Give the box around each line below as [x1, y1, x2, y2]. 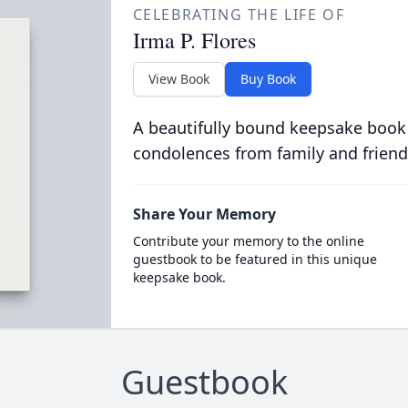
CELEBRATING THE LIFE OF [132, 5, 345, 25]
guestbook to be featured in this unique [132, 250, 377, 268]
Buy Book [240, 70, 296, 87]
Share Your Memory [132, 204, 276, 224]
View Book [148, 70, 209, 87]
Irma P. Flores [132, 25, 256, 55]
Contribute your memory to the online [132, 232, 364, 250]
